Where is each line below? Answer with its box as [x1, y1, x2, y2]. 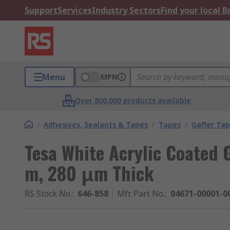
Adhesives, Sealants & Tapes [44, 120, 148, 129]
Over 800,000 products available [75, 95, 191, 105]
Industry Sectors [92, 5, 161, 16]
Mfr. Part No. [117, 188, 165, 199]
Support [25, 5, 57, 16]
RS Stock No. [25, 188, 72, 199]
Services [57, 5, 92, 16]
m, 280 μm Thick [25, 159, 154, 186]
